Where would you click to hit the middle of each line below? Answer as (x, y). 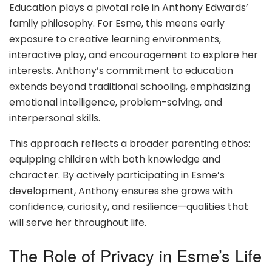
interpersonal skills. (55, 118)
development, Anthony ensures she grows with (121, 191)
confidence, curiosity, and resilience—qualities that (129, 207)
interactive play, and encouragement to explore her (134, 55)
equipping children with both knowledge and (115, 159)
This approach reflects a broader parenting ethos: (130, 144)
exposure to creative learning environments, (115, 39)
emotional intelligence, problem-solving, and (116, 102)
